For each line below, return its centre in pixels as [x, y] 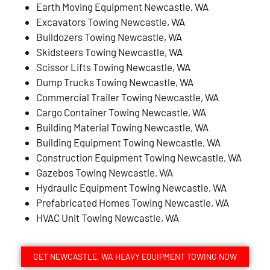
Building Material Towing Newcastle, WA [122, 127]
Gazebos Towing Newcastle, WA [105, 172]
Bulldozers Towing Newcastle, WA [109, 36]
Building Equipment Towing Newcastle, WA [128, 142]
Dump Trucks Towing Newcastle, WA [115, 82]
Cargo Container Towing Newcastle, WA [121, 112]
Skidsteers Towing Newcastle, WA [109, 52]
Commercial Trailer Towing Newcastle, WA [127, 97]
